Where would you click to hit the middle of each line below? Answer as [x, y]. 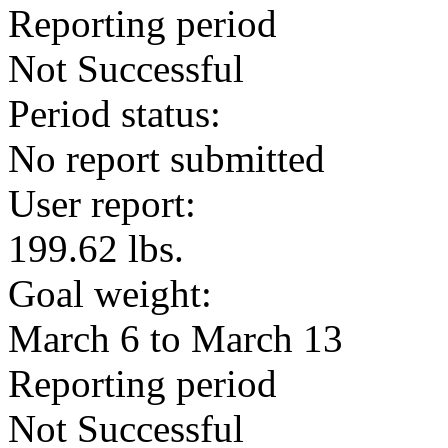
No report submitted [166, 158]
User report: [102, 203]
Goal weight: [110, 293]
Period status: [114, 113]
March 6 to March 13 [175, 338]
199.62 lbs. [96, 248]
